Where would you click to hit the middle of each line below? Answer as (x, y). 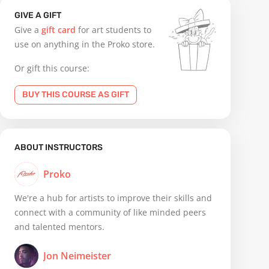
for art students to (113, 30)
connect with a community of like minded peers (110, 212)
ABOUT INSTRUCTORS (59, 147)
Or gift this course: (52, 68)
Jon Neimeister (77, 256)
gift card (59, 30)
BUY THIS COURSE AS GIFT (76, 95)
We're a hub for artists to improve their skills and (113, 198)
